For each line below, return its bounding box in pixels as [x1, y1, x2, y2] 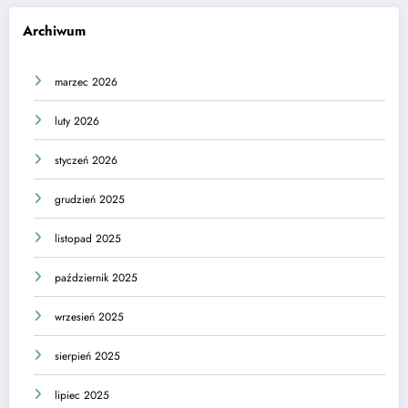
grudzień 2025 [55, 190, 125, 208]
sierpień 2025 [55, 347, 120, 364]
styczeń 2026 [55, 151, 117, 168]
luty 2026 [55, 112, 99, 129]
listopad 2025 [55, 229, 121, 247]
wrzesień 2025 [55, 308, 124, 325]
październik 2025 [55, 269, 138, 286]
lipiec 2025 [55, 386, 109, 403]
